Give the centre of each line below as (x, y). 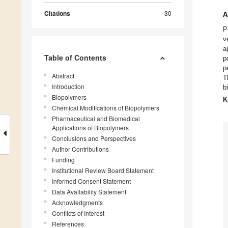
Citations (57, 13)
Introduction (68, 86)
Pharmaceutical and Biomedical (96, 118)
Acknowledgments (77, 202)
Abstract (63, 75)
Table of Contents (75, 57)
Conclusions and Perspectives (94, 138)
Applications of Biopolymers (90, 127)
